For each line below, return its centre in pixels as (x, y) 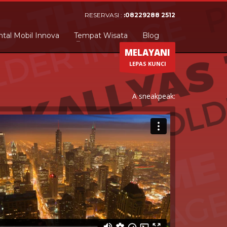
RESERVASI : (104, 15)
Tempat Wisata (101, 35)
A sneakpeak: (154, 96)
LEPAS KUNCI (147, 64)
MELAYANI (147, 52)
